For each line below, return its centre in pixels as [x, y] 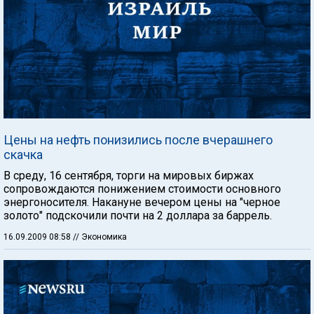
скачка [23, 155]
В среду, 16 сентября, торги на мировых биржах [129, 176]
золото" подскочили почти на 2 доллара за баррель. [138, 216]
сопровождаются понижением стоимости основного [142, 189]
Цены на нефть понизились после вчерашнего [138, 140]
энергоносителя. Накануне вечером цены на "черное [142, 202]
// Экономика [100, 237]
